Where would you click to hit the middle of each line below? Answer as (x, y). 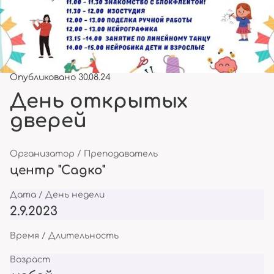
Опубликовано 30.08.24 (60, 77)
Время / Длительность (64, 236)
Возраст (30, 260)
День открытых (99, 101)
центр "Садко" (57, 170)
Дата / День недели (57, 195)
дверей (48, 121)
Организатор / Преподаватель (84, 154)
